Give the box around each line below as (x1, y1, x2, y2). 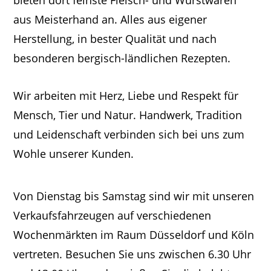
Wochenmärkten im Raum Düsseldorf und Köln (13, 227, 255, 243)
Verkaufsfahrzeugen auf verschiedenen (13, 208, 212, 223)
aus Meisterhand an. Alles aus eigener (13, 12, 207, 27)
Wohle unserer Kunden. (13, 146, 134, 162)
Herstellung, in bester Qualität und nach (13, 31, 217, 47)
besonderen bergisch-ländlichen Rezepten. (13, 51, 231, 66)
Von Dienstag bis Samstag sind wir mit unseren (13, 189, 255, 204)
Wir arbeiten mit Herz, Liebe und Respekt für (13, 88, 239, 103)
